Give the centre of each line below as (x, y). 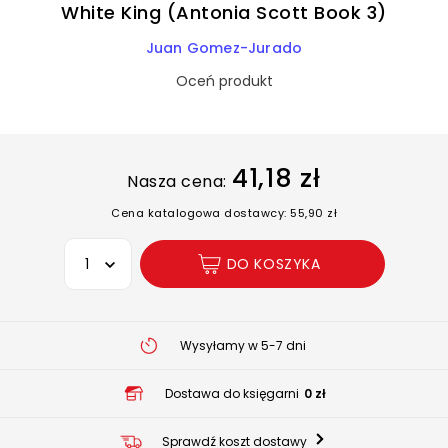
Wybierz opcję (111, 249)
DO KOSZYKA (273, 263)
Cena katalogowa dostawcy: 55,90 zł (224, 213)
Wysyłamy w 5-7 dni (242, 345)
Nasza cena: (177, 181)
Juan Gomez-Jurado (224, 48)
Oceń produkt (224, 81)
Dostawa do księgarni (231, 393)
